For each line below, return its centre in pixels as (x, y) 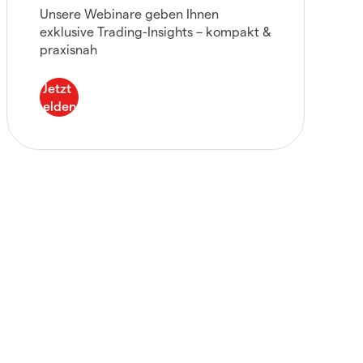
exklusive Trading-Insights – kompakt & (156, 31)
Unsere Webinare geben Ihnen (129, 13)
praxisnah (68, 49)
